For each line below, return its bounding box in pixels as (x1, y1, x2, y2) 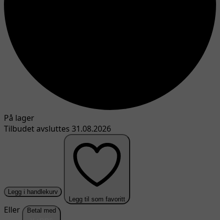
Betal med (27, 207, 56, 215)
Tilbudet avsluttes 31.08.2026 (4, 123, 111, 135)
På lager (4, 112, 34, 124)
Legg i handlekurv (8, 188, 58, 196)
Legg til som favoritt (69, 195, 125, 203)
